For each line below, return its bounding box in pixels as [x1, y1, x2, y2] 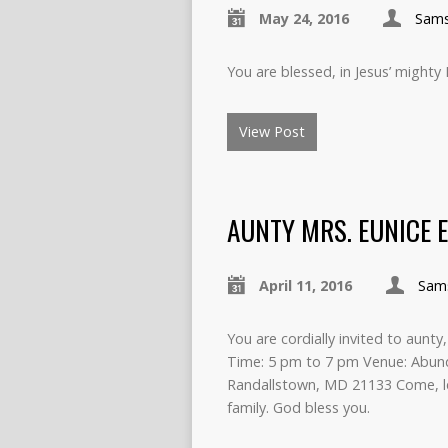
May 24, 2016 [259, 9, 349, 28]
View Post [239, 122, 305, 141]
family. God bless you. [227, 398, 370, 417]
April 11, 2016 [259, 276, 352, 295]
